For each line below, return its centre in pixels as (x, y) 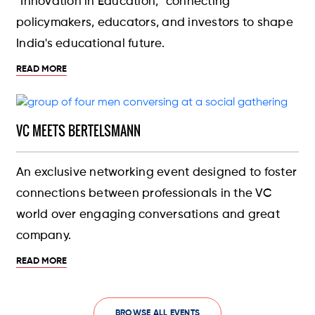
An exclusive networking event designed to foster (157, 173)
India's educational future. (90, 44)
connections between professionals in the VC (144, 194)
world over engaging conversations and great (148, 215)
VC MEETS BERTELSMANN (79, 131)
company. (44, 236)
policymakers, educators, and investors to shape (155, 23)
